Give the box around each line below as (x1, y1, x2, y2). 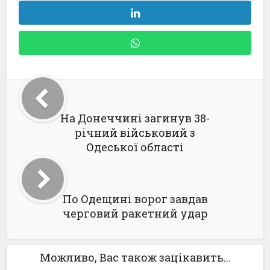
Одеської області (86, 140, 184, 154)
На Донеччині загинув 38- (60, 111, 210, 125)
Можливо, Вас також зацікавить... (39, 250, 231, 265)
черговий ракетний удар (62, 206, 208, 221)
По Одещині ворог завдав (62, 192, 208, 206)
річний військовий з (75, 125, 195, 140)
